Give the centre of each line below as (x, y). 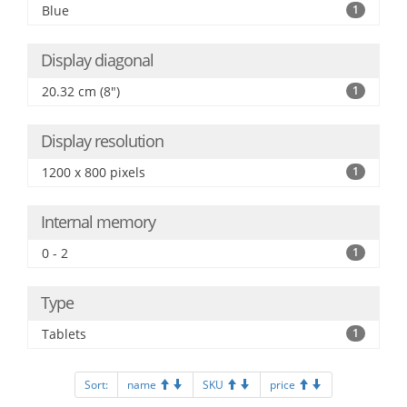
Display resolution (102, 141)
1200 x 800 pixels (94, 172)
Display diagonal (97, 60)
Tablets (64, 334)
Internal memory (98, 222)
